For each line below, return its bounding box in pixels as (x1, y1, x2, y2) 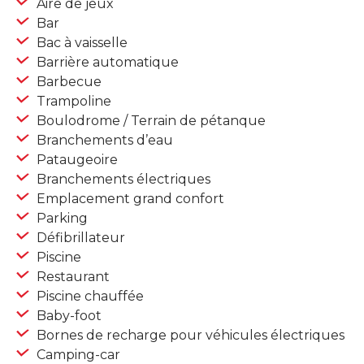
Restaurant (33, 269, 110, 285)
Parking (33, 210, 88, 227)
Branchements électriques (33, 171, 210, 188)
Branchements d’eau (33, 132, 173, 149)
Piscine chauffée (33, 288, 144, 305)
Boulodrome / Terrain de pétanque (33, 113, 266, 129)
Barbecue (33, 74, 102, 90)
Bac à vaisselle (33, 35, 128, 51)
